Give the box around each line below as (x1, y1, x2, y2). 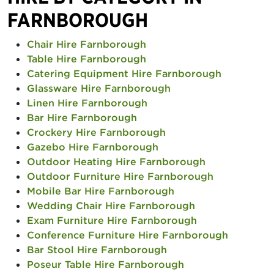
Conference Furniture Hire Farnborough (27, 229, 228, 241)
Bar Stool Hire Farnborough (27, 243, 167, 256)
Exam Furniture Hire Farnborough (27, 214, 197, 226)
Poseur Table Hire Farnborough (27, 258, 184, 270)
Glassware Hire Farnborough (27, 82, 171, 94)
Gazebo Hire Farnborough (27, 141, 158, 153)
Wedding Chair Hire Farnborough (27, 199, 195, 212)
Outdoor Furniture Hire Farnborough (27, 170, 213, 182)
